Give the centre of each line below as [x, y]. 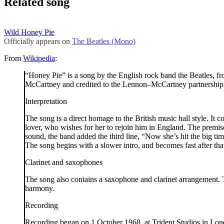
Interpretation [46, 101]
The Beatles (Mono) [104, 41]
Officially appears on [38, 41]
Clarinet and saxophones [64, 162]
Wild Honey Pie [29, 32]
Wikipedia [39, 58]
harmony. [40, 188]
